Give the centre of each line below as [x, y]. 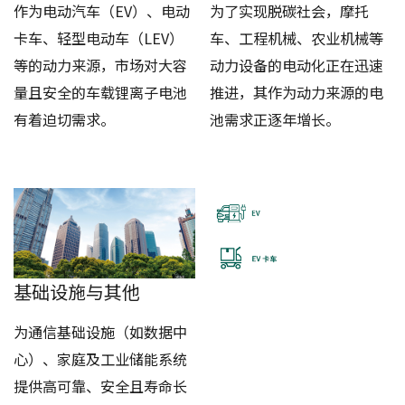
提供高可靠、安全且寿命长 [101, 386]
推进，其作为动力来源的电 [296, 93]
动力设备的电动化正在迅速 [296, 66]
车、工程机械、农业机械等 [296, 38]
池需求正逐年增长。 [274, 120]
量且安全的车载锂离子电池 [101, 93]
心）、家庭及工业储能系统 [101, 359]
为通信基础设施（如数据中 [101, 332]
